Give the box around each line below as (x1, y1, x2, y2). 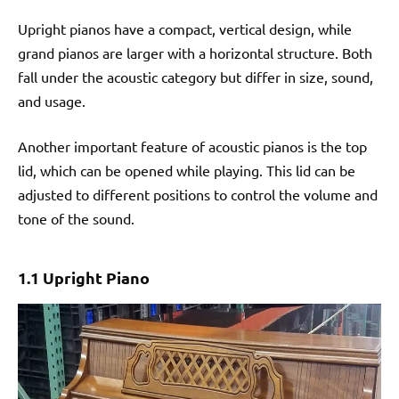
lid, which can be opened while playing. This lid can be (18, 160, 355, 179)
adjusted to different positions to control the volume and (18, 184, 378, 203)
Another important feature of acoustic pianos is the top (18, 136, 367, 155)
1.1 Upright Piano (18, 266, 150, 288)
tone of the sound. (18, 208, 134, 227)
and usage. (18, 91, 85, 110)
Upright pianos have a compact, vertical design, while (18, 19, 352, 37)
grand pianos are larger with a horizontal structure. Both (18, 43, 372, 61)
